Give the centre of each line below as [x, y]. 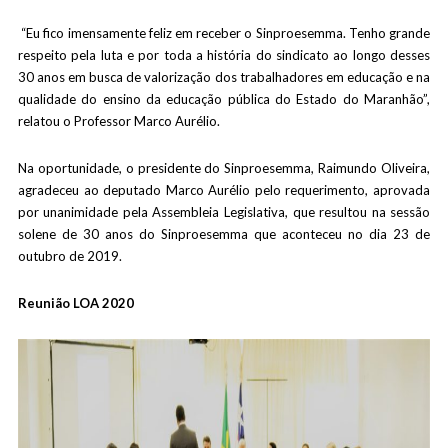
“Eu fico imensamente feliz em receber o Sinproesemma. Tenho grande [224, 33]
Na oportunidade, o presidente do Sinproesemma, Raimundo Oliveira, [224, 168]
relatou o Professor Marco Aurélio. [118, 121]
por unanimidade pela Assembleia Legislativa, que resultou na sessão [224, 212]
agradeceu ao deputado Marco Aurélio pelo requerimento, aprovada [224, 190]
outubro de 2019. [69, 256]
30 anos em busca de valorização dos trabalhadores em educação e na [224, 77]
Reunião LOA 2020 [75, 303]
